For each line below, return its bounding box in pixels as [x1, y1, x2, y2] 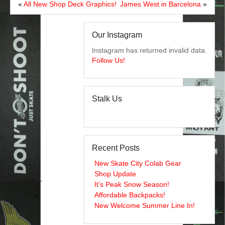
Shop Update [94, 170, 136, 178]
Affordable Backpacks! [94, 191, 165, 199]
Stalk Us [92, 94, 122, 103]
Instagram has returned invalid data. [92, 46, 207, 55]
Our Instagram [92, 31, 142, 40]
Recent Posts [92, 144, 140, 153]
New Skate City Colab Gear [94, 159, 181, 168]
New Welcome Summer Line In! [94, 201, 195, 210]
